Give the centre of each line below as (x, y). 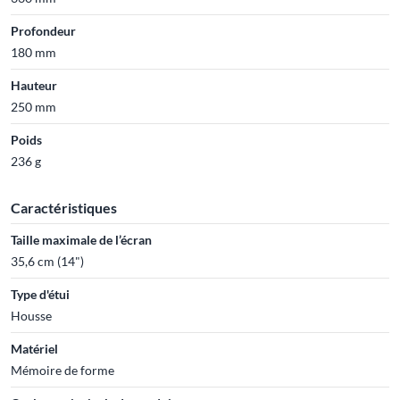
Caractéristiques (64, 208)
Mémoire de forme (62, 370)
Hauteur (34, 85)
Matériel (34, 349)
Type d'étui (40, 294)
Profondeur (43, 31)
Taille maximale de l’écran (81, 240)
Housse (31, 316)
